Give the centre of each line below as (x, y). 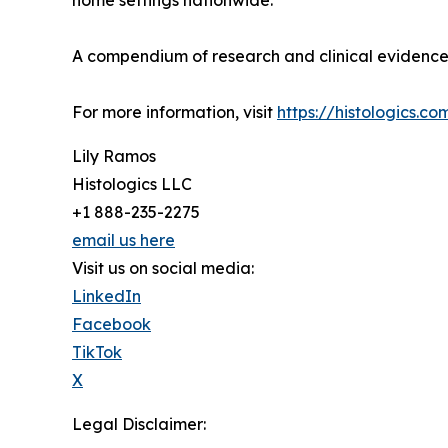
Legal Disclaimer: (139, 424)
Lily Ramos (114, 156)
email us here (123, 240)
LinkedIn (106, 296)
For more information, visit (174, 112)
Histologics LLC (132, 184)
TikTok (97, 352)
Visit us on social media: (163, 268)
